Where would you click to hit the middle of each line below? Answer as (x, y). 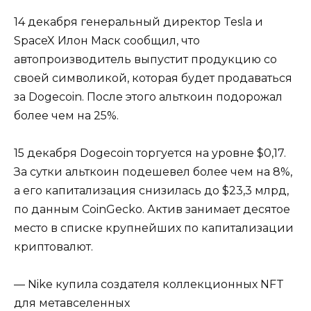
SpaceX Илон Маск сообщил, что (107, 40)
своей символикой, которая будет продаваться (153, 78)
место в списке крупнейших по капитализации (154, 228)
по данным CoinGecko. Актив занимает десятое (152, 209)
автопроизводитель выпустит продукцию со (145, 59)
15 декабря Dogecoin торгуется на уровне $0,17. (150, 153)
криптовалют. (53, 246)
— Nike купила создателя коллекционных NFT (149, 285)
